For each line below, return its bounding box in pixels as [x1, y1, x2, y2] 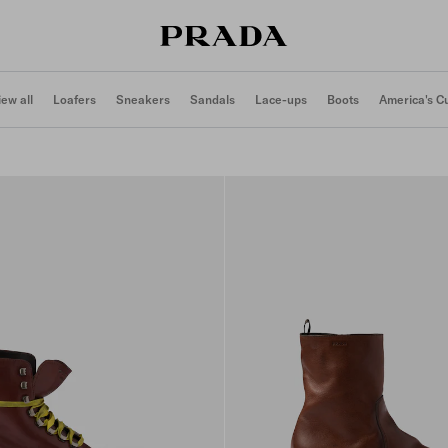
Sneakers [116, 92, 170, 107]
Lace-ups [255, 92, 307, 107]
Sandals [190, 92, 235, 107]
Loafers [53, 92, 96, 107]
